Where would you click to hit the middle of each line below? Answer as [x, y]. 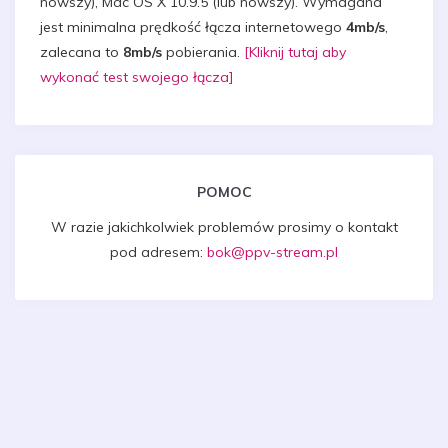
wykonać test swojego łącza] [137, 77]
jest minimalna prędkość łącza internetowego [193, 27]
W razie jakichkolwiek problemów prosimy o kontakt [224, 227]
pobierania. [203, 52]
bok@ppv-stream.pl [272, 252]
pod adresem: [158, 252]
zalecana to [81, 52]
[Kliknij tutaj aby [295, 52]
